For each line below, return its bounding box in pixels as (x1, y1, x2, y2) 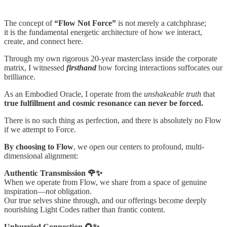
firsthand (66, 63, 96, 72)
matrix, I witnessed (4, 63, 66, 72)
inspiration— (4, 187, 46, 196)
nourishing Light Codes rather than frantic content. (4, 205, 165, 214)
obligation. (56, 187, 92, 196)
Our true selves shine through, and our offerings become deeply (4, 196, 207, 205)
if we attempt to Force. (4, 125, 76, 134)
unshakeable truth (142, 90, 201, 99)
